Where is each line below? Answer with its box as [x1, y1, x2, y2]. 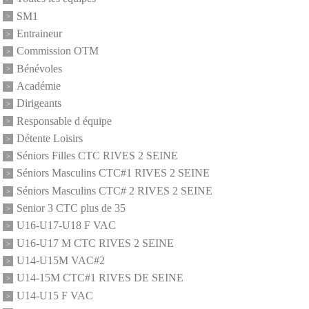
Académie [17, 80, 61, 92]
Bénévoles [17, 62, 62, 74]
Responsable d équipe [17, 114, 112, 127]
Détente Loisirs [17, 132, 83, 145]
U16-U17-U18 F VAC [17, 219, 116, 232]
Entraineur [17, 28, 62, 40]
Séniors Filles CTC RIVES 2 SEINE [17, 150, 178, 162]
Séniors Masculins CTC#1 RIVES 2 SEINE [17, 167, 210, 179]
